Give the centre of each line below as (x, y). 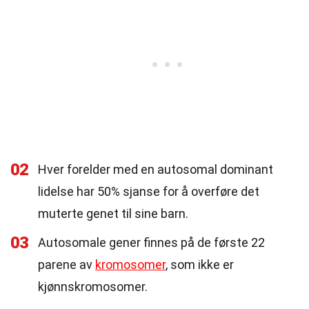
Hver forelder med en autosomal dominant (156, 169)
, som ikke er (200, 265)
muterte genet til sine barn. (113, 213)
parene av (67, 265)
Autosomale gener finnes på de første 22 (151, 242)
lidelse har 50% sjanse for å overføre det (149, 191)
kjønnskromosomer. (93, 287)
